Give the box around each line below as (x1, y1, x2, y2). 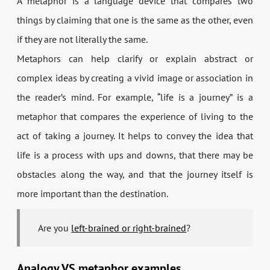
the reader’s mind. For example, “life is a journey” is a (17, 91, 253, 103)
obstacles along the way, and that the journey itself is (17, 168, 253, 180)
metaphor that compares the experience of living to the (17, 110, 253, 122)
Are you (38, 222, 72, 234)
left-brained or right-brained (71, 222, 187, 234)
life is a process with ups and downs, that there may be (17, 149, 253, 161)
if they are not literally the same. (17, 33, 148, 45)
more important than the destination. (17, 187, 169, 199)
